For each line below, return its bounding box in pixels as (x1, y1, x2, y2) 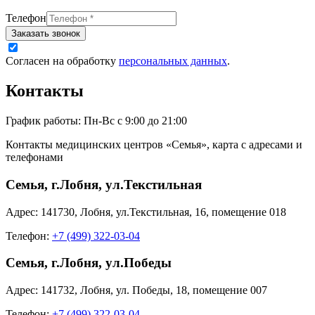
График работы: (6, 115, 84, 127)
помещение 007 (193, 284, 267, 296)
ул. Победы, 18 (116, 284, 187, 296)
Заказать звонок (11, 28, 80, 39)
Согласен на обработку (6, 55, 116, 67)
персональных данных (119, 55, 227, 67)
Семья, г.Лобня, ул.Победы (6, 255, 172, 271)
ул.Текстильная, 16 (116, 205, 206, 218)
